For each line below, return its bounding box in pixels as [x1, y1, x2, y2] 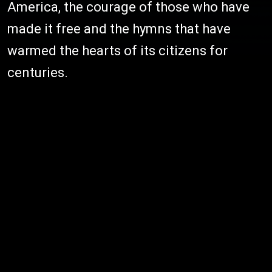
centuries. [7, 65, 68, 80]
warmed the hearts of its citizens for [7, 43, 228, 58]
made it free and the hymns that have [7, 21, 231, 36]
